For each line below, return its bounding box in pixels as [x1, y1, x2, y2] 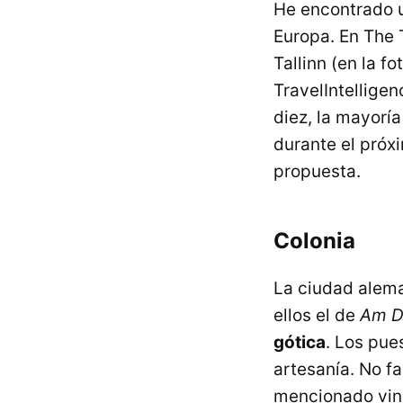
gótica [273, 332, 326, 353]
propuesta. [273, 161, 361, 182]
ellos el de [273, 305, 360, 326]
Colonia [273, 228, 355, 254]
